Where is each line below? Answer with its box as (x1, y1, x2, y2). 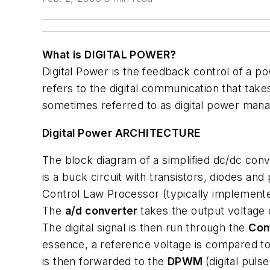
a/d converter (64, 204, 141, 218)
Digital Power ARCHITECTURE (42, 126, 201, 139)
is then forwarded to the (42, 255, 168, 268)
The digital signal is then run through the (42, 221, 249, 234)
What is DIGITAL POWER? (42, 48, 177, 61)
